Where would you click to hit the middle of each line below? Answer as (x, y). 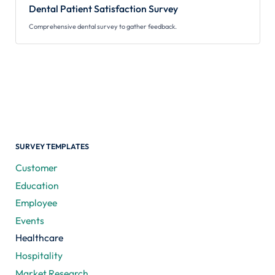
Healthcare (39, 238)
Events (29, 220)
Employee (36, 203)
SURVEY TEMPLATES (52, 146)
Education (37, 185)
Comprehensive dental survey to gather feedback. (103, 26)
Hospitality (39, 256)
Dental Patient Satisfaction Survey (103, 9)
